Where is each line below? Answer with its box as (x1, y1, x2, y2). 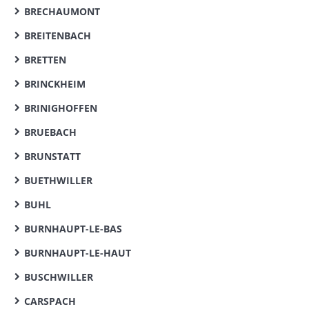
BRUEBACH (24, 126, 77, 139)
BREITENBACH (24, 29, 91, 42)
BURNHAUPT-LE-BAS (24, 222, 122, 235)
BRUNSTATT (24, 150, 81, 163)
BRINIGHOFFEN (24, 101, 97, 114)
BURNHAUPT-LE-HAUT (24, 246, 131, 259)
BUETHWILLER (24, 174, 92, 187)
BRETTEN (24, 53, 66, 66)
